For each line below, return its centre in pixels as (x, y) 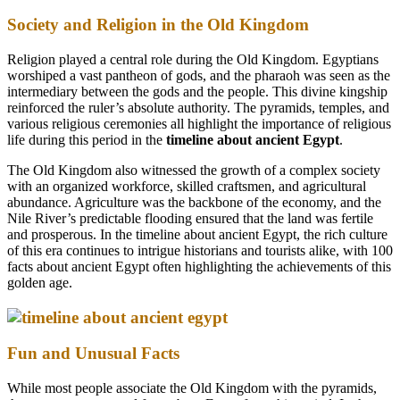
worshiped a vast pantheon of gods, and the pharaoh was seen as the (199, 75)
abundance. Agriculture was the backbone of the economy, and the (194, 202)
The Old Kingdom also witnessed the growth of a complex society (194, 170)
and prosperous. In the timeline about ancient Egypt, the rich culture (197, 234)
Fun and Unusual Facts (93, 354)
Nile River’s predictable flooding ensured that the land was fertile (190, 218)
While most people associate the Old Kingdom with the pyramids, (192, 388)
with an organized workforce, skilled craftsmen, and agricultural (187, 186)
